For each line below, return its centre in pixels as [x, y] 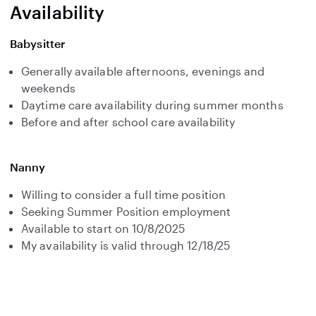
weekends [48, 88]
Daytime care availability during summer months [152, 105]
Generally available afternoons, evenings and [143, 71]
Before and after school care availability [128, 122]
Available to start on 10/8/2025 [103, 228]
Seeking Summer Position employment [126, 211]
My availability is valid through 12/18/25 [126, 245]
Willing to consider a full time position [123, 194]
